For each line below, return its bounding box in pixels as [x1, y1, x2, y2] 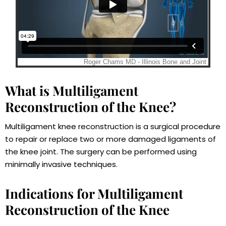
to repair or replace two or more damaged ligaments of [5, 134, 216, 145]
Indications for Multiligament [5, 185, 183, 203]
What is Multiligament [5, 82, 138, 100]
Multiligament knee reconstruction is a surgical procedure [5, 121, 220, 132]
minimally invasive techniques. [5, 159, 118, 170]
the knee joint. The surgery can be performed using [5, 146, 197, 157]
